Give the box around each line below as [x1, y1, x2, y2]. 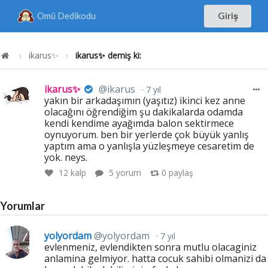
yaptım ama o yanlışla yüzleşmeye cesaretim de [44, 139, 255, 153]
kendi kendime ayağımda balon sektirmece [44, 116, 234, 130]
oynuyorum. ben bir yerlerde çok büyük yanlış [44, 127, 249, 141]
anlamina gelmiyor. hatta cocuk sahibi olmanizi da [44, 251, 267, 265]
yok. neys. [44, 150, 88, 164]
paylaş [166, 167, 193, 179]
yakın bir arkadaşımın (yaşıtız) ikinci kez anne [44, 93, 246, 107]
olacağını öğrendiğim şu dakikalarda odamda [44, 105, 243, 118]
